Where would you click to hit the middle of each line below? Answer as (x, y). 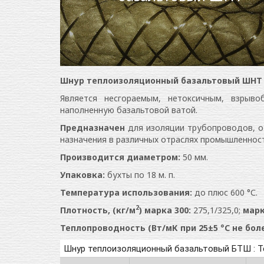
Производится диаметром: (120, 157)
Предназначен (93, 127)
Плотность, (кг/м (98, 210)
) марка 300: (166, 210)
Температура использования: (127, 192)
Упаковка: (84, 174)
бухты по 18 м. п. (141, 174)
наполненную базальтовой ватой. (129, 110)
